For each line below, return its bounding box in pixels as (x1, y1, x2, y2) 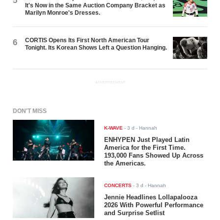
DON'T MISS (13, 108, 47, 115)
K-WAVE (104, 125, 123, 131)
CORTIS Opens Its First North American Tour (25, 36, 150, 44)
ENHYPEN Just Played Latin (104, 136, 190, 144)
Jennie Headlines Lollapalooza (104, 193, 198, 201)
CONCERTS (104, 183, 132, 189)
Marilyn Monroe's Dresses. (25, 9, 101, 16)
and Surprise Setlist (104, 209, 165, 217)
